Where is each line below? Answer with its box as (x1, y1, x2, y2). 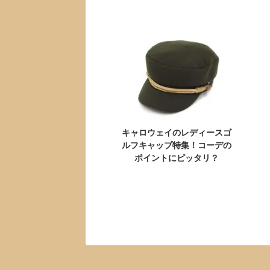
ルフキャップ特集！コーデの (122, 139, 232, 150)
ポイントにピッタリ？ (134, 152, 219, 163)
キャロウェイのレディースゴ (122, 127, 232, 137)
